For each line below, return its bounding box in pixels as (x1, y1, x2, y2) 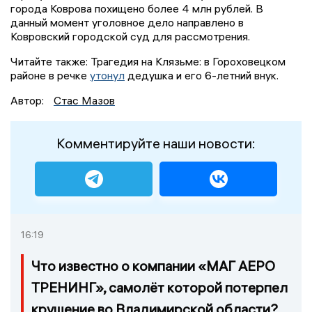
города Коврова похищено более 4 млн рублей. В (10, 1, 263, 16)
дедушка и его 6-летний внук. (125, 68, 279, 83)
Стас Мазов (54, 93, 115, 108)
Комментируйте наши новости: (56, 134, 256, 153)
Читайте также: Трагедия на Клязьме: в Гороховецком (10, 54, 286, 69)
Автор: (10, 93, 47, 108)
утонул (90, 68, 125, 83)
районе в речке (10, 68, 90, 83)
